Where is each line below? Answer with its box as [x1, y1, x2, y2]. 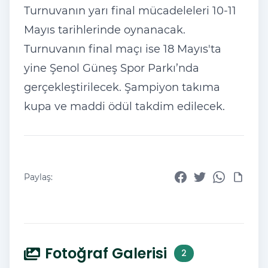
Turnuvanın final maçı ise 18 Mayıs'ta [24, 42, 221, 56]
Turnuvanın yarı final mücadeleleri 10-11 [24, 4, 236, 17]
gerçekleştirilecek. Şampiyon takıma [24, 80, 220, 94]
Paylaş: [24, 171, 53, 182]
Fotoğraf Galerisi [45, 243, 167, 263]
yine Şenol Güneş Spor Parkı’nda [24, 61, 199, 75]
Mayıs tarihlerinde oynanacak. [24, 23, 185, 36]
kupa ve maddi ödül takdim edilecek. [24, 99, 225, 113]
